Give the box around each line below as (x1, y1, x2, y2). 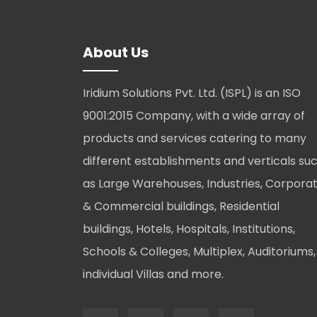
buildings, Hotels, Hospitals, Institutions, (83, 221, 295, 238)
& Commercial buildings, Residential (83, 198, 279, 215)
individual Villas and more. (83, 266, 224, 283)
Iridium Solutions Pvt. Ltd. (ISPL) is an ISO (83, 85, 301, 102)
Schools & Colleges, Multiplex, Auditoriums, (83, 243, 316, 260)
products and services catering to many (83, 130, 306, 147)
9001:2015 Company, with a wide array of (83, 108, 305, 125)
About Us (83, 42, 149, 63)
